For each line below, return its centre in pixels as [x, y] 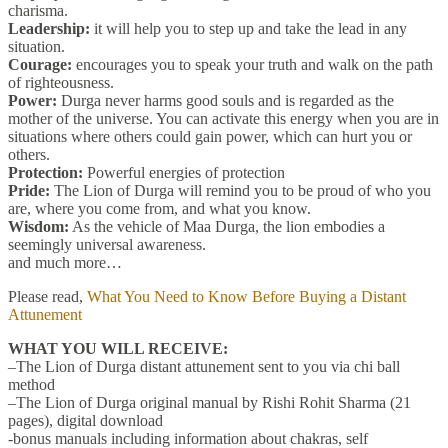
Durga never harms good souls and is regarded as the [225, 100]
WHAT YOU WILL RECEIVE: [118, 348]
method [31, 384]
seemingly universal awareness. [107, 244]
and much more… [65, 262]
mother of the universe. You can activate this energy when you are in [223, 118]
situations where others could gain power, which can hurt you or [210, 136]
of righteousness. [61, 82]
